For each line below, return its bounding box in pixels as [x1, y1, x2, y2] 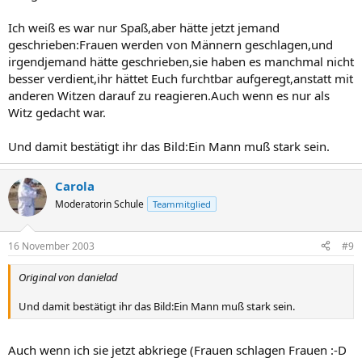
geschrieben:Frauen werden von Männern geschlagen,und [8, 36, 333, 53]
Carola [55, 178, 95, 194]
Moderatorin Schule [55, 197, 144, 211]
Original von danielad [19, 269, 118, 284]
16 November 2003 [8, 238, 95, 253]
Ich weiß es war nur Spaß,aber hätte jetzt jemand [8, 19, 280, 36]
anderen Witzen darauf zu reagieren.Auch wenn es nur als [8, 87, 330, 103]
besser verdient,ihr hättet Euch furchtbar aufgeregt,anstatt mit [8, 70, 353, 86]
